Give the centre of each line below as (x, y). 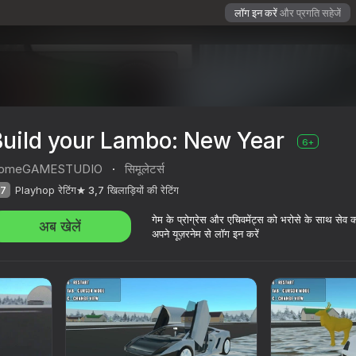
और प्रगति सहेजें (310, 13)
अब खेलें (60, 226)
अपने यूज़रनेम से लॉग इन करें (205, 234)
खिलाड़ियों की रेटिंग (143, 190)
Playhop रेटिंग (46, 190)
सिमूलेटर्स (145, 169)
